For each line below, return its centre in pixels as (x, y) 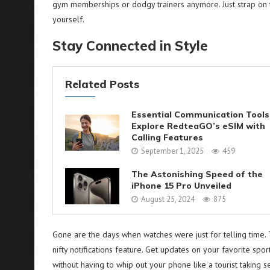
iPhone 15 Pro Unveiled (181, 185)
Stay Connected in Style (130, 46)
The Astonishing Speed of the (197, 174)
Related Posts (102, 84)
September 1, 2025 (172, 151)
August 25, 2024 (168, 199)
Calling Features (167, 137)
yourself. (68, 19)
